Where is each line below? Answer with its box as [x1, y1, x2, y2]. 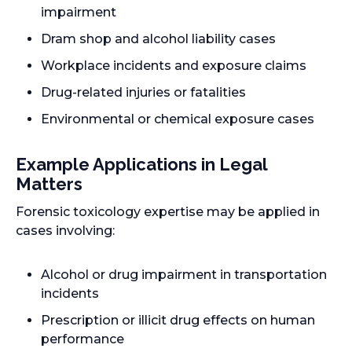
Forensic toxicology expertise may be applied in [16, 204, 320, 219]
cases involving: [16, 223, 115, 238]
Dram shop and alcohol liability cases [41, 31, 276, 46]
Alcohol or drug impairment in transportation [41, 267, 327, 282]
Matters [16, 174, 82, 194]
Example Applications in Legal [16, 154, 267, 174]
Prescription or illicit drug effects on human [41, 313, 315, 328]
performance [41, 332, 124, 346]
